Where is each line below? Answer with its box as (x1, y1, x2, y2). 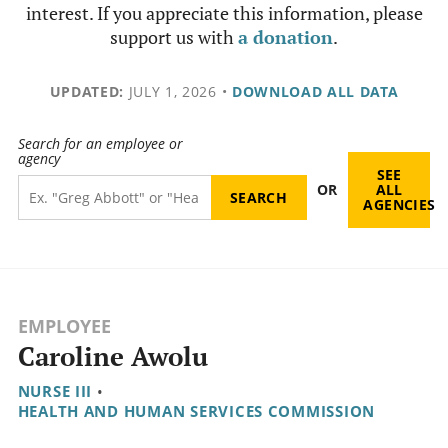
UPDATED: (49, 82, 124, 101)
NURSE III (17, 381, 93, 402)
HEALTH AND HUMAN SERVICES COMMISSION (17, 401, 376, 422)
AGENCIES (363, 195, 436, 215)
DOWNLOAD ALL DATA (231, 82, 399, 101)
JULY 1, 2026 (123, 82, 217, 101)
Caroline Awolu (17, 339, 208, 375)
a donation (238, 25, 333, 49)
